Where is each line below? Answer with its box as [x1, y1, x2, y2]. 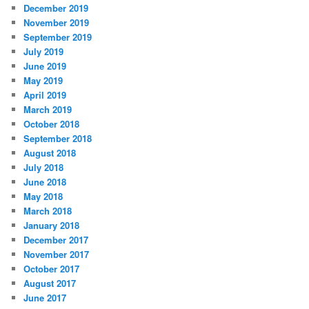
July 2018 [23, 160, 64, 174]
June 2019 [23, 59, 67, 72]
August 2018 [23, 146, 77, 159]
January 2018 [23, 218, 80, 232]
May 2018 [23, 189, 63, 203]
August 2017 [23, 276, 77, 290]
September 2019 [23, 30, 92, 43]
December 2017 [23, 232, 89, 246]
